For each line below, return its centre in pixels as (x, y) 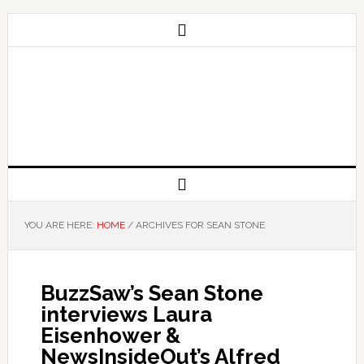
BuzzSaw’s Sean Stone (152, 293)
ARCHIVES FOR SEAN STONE (199, 225)
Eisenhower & (110, 336)
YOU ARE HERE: (60, 225)
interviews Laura (126, 314)
